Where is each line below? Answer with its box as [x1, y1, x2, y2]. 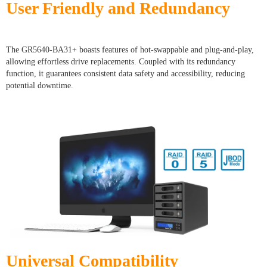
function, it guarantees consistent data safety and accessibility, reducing [6, 69, 245, 79]
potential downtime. [6, 81, 73, 91]
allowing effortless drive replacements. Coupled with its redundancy [6, 57, 235, 67]
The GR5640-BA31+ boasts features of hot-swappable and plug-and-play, [6, 45, 254, 55]
